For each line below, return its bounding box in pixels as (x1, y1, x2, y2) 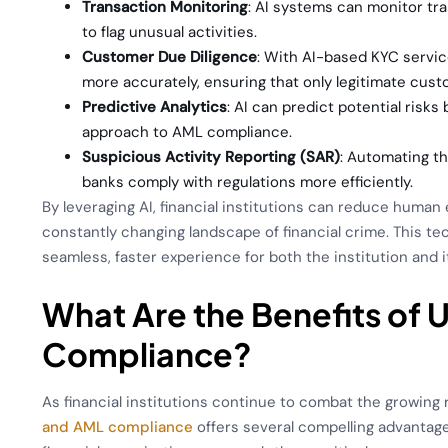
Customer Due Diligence (82, 46, 258, 67)
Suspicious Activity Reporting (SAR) (82, 146, 341, 167)
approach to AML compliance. (82, 121, 293, 142)
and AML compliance (42, 417, 194, 438)
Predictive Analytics (82, 96, 228, 117)
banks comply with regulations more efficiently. (82, 171, 414, 192)
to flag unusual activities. (82, 21, 258, 42)
